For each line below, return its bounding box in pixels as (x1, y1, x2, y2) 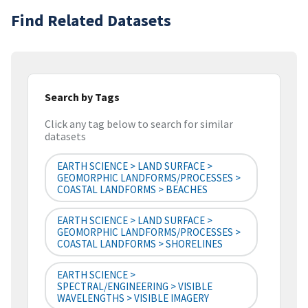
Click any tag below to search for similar (45, 117, 233, 131)
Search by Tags (45, 89, 120, 104)
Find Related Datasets (11, 9, 171, 31)
